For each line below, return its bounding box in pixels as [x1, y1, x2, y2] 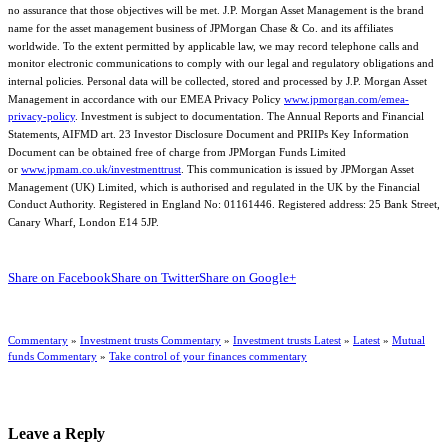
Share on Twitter [111, 270, 199, 286]
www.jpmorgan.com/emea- [284, 92, 409, 105]
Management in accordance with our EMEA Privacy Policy [8, 92, 284, 105]
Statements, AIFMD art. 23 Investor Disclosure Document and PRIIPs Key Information [8, 127, 409, 140]
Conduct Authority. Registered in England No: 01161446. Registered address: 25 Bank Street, [8, 198, 440, 211]
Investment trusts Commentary [80, 333, 221, 346]
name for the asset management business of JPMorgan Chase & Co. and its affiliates [8, 21, 393, 34]
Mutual [392, 333, 425, 346]
